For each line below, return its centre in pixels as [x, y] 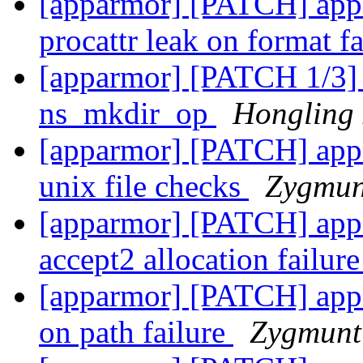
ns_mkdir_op [128, 113]
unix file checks [144, 186]
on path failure [136, 332]
